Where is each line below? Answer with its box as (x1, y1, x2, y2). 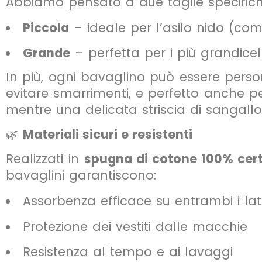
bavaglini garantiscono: (6, 167, 156, 184)
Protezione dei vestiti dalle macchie (22, 218, 247, 235)
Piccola (22, 19, 69, 36)
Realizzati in (6, 150, 84, 168)
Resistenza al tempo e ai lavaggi (22, 243, 233, 261)
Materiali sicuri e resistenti (23, 126, 192, 143)
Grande (22, 44, 70, 61)
